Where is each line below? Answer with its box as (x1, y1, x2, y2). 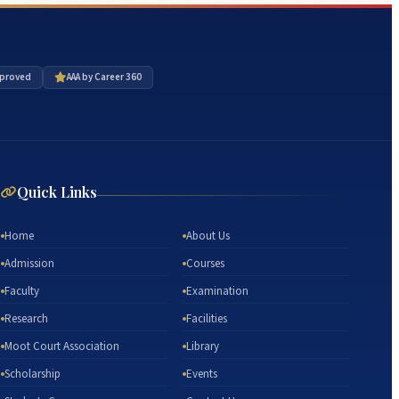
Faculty (4, 283, 40, 300)
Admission (4, 256, 55, 273)
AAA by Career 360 (66, 70, 142, 85)
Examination (185, 283, 248, 300)
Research (4, 311, 49, 328)
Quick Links (17, 183, 98, 202)
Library (185, 338, 219, 355)
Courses (185, 256, 224, 273)
